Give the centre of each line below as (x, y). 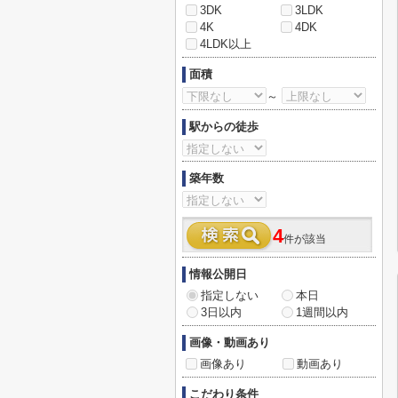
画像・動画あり (230, 342)
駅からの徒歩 (224, 127)
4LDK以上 (226, 44)
